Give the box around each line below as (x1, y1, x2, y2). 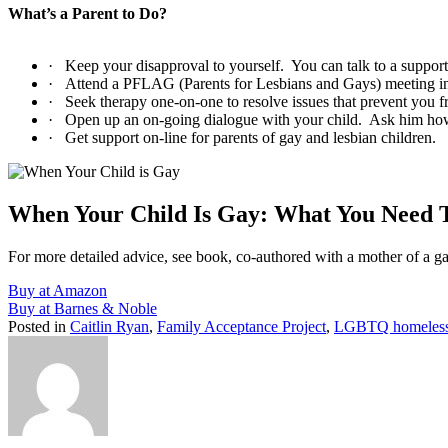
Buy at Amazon (8, 281, 107, 299)
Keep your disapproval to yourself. (65, 57, 284, 74)
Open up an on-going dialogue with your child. (65, 111, 362, 128)
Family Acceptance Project (157, 317, 326, 335)
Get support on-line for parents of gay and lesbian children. (65, 129, 436, 146)
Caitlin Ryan (70, 317, 149, 335)
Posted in (8, 317, 70, 335)
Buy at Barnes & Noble (8, 299, 157, 317)
